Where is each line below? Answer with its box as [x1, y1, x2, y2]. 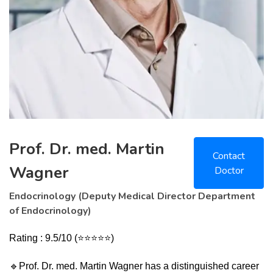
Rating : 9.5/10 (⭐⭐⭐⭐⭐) [9, 233, 114, 244]
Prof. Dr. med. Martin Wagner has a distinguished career [19, 261, 259, 272]
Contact [213, 149, 246, 163]
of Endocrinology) [9, 204, 91, 218]
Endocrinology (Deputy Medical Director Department [9, 190, 255, 204]
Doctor [214, 163, 244, 177]
